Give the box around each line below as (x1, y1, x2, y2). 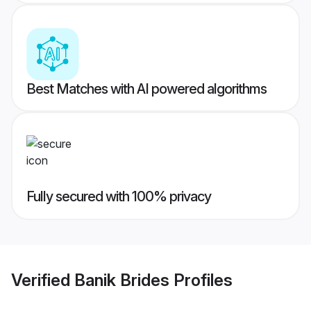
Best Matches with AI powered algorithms (26, 81, 267, 98)
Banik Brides (74, 269, 169, 290)
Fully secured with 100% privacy (26, 188, 211, 205)
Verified (11, 269, 74, 290)
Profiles (169, 269, 233, 290)
